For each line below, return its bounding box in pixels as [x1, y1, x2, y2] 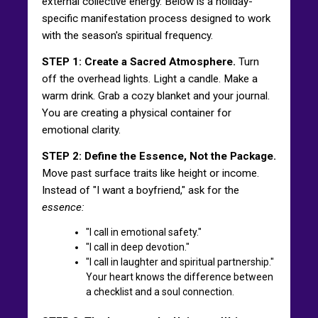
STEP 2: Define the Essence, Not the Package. [42, 149, 276, 163]
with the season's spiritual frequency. [42, 28, 213, 42]
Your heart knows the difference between [86, 270, 273, 283]
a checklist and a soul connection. [86, 285, 234, 297]
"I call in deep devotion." [86, 241, 190, 253]
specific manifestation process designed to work [42, 11, 270, 25]
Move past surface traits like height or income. [42, 166, 259, 180]
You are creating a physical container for [42, 106, 231, 119]
